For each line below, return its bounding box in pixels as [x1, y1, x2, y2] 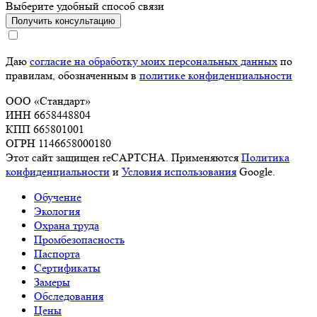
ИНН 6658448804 [6, 108, 91, 122]
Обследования [34, 289, 103, 304]
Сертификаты [34, 261, 100, 275]
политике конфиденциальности [139, 69, 292, 83]
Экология [34, 204, 80, 219]
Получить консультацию [11, 16, 115, 27]
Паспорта [34, 247, 80, 261]
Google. [236, 165, 275, 179]
